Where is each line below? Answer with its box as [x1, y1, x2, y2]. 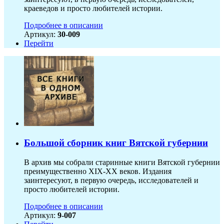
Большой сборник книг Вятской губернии [24, 137, 208, 148]
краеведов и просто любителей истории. [24, 4, 162, 13]
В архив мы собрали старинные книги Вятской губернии [24, 157, 220, 166]
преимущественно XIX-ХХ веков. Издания [24, 166, 171, 175]
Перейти [24, 39, 53, 48]
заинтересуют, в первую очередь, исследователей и [24, 175, 198, 184]
